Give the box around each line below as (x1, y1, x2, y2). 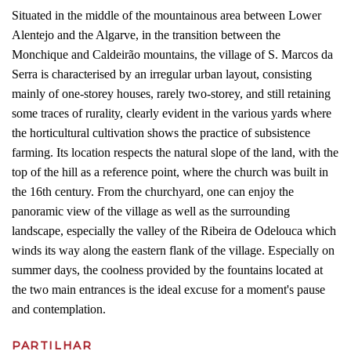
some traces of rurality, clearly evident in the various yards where (12, 107, 331, 120)
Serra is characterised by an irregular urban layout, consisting (12, 67, 312, 81)
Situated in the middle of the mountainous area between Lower (12, 9, 321, 22)
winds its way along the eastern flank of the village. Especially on (12, 244, 335, 257)
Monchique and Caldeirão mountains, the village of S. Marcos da (12, 48, 333, 61)
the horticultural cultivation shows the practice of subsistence (12, 126, 310, 139)
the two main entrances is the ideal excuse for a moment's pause (12, 283, 325, 296)
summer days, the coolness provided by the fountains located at (12, 263, 323, 277)
